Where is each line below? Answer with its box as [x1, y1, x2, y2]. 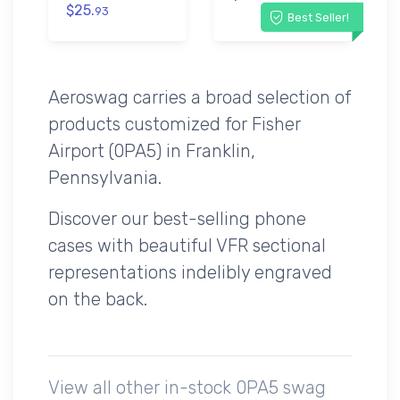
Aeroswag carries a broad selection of [48, 86, 351, 108]
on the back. [48, 287, 147, 310]
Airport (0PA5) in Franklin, [48, 139, 255, 162]
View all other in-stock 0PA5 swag [48, 376, 326, 398]
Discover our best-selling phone [48, 207, 306, 229]
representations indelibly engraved [48, 261, 332, 283]
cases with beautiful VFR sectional [48, 234, 326, 256]
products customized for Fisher [48, 112, 301, 135]
